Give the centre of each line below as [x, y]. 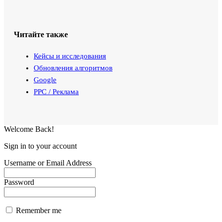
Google [45, 80]
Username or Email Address [48, 163]
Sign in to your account [40, 146]
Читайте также [41, 34]
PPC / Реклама [56, 91]
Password [19, 182]
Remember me [38, 210]
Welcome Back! [29, 129]
